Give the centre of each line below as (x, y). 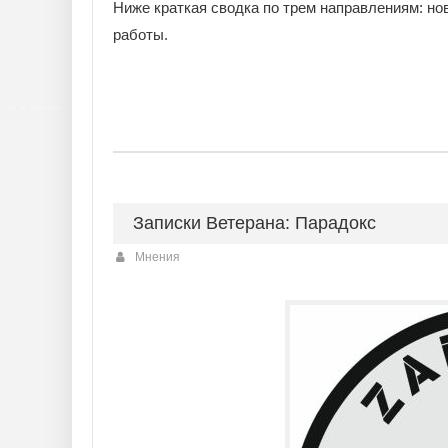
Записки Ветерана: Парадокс (254, 223)
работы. (140, 34)
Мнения (157, 257)
